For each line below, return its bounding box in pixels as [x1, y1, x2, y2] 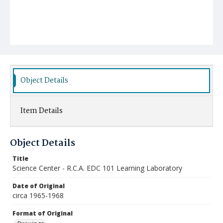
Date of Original [12, 182, 65, 190]
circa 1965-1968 [12, 191, 64, 200]
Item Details [20, 105, 63, 117]
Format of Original [12, 209, 73, 218]
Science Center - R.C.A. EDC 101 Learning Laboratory [12, 163, 182, 173]
